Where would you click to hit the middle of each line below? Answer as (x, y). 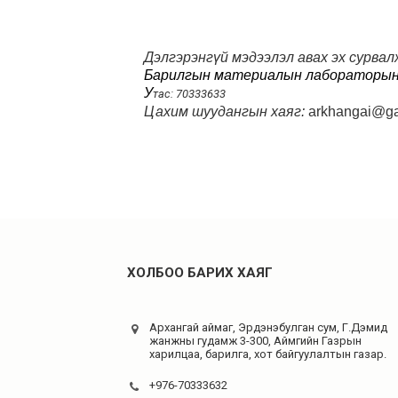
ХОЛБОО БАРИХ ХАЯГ (200, 273)
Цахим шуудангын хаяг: (226, 111)
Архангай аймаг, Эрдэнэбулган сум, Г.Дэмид (268, 327)
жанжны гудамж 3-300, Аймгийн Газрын (255, 341)
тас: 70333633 (189, 94)
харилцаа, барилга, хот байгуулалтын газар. (268, 354)
